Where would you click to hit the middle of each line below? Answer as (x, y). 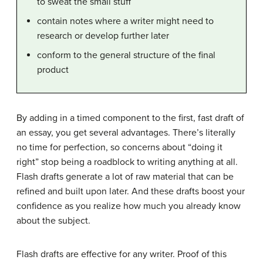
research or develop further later (103, 36)
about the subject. (53, 220)
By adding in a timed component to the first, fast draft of (130, 118)
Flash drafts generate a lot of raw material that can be (125, 176)
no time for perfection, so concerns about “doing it (119, 147)
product (53, 70)
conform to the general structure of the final (126, 55)
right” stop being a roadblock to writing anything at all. (127, 162)
